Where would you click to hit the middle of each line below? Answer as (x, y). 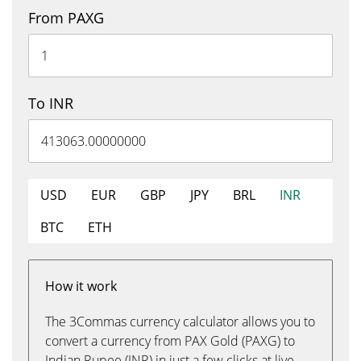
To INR (51, 103)
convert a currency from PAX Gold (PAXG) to (170, 341)
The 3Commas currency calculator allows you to (180, 322)
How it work (81, 286)
